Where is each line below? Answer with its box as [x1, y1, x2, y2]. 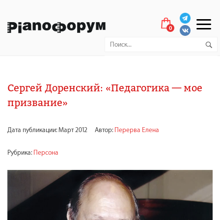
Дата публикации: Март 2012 [7, 126, 87, 134]
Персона [33, 149, 58, 157]
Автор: [95, 126, 114, 134]
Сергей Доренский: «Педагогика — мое [7, 82, 202, 94]
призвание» [7, 97, 68, 109]
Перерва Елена [114, 126, 159, 134]
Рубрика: [7, 149, 32, 157]
